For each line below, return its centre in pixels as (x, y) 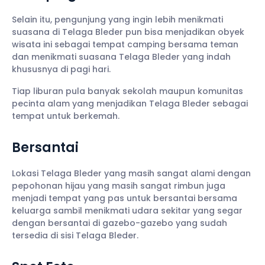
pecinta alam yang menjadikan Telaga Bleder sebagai (130, 103)
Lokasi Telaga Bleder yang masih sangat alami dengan (131, 173)
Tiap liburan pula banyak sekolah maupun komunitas (127, 91)
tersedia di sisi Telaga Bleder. (75, 235)
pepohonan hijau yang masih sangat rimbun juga (119, 185)
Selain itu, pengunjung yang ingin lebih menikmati (117, 19)
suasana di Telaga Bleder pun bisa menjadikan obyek (128, 32)
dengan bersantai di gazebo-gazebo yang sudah (119, 223)
